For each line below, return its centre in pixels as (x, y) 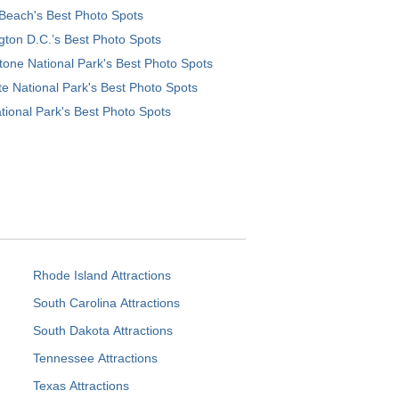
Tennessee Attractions (95, 358)
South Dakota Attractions (102, 330)
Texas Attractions (81, 385)
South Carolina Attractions (106, 302)
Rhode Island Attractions (102, 275)
